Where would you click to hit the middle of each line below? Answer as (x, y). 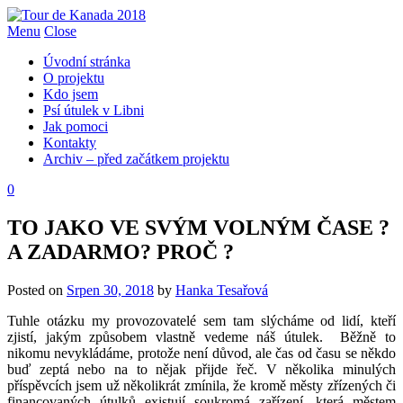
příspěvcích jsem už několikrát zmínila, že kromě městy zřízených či (201, 385)
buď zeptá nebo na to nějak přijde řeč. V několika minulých (201, 369)
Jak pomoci (76, 126)
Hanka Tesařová (222, 290)
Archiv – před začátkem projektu (136, 159)
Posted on (37, 290)
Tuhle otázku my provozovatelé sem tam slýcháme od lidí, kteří (201, 320)
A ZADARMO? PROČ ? (121, 251)
